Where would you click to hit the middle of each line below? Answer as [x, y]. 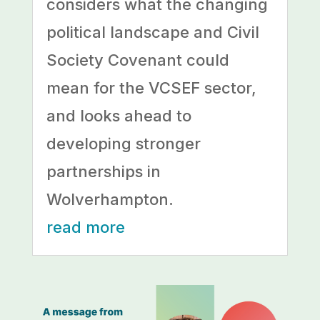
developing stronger [123, 144]
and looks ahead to [119, 116]
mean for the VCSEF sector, [151, 88]
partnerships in [103, 172]
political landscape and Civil [152, 32]
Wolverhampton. [110, 200]
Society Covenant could [137, 60]
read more [85, 227]
